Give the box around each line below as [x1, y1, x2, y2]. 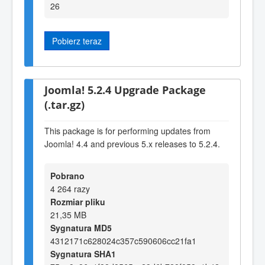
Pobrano [50, 169, 85, 182]
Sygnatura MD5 [50, 221, 112, 234]
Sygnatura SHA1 [50, 247, 116, 260]
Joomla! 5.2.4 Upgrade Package [44, 82, 206, 97]
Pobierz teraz [52, 34, 102, 47]
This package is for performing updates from [44, 124, 211, 137]
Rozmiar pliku [50, 195, 105, 208]
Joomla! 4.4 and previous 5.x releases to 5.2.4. [44, 137, 220, 150]
